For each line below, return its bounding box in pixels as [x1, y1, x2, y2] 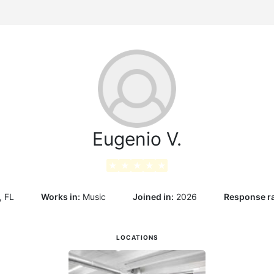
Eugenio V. [92, 128, 182, 150]
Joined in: [132, 191, 174, 202]
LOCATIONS [116, 234, 158, 241]
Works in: [40, 191, 80, 202]
